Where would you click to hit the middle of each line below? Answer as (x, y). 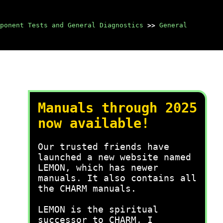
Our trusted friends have (104, 147)
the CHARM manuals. (87, 188)
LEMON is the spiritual (98, 209)
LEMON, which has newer (98, 167)
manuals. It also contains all (117, 178)
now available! (94, 123)
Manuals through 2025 (117, 108)
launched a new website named (114, 157)
